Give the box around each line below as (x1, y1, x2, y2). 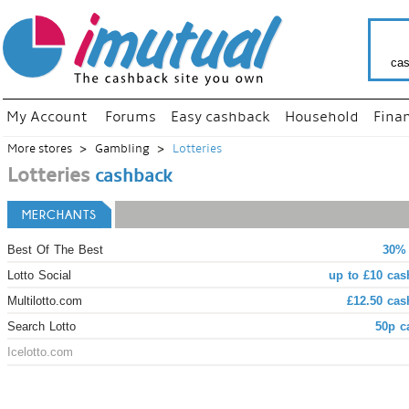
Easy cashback (171, 110, 270, 125)
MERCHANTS (22, 207, 97, 222)
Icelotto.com (7, 345, 73, 359)
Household (285, 110, 359, 125)
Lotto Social (7, 268, 71, 282)
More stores (7, 143, 72, 155)
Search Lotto (7, 320, 76, 333)
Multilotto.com (7, 294, 82, 308)
